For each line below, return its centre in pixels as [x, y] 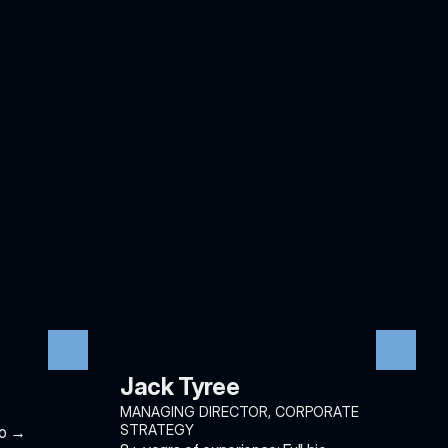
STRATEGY [157, 429]
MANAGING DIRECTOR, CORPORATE [239, 411]
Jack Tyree [180, 386]
